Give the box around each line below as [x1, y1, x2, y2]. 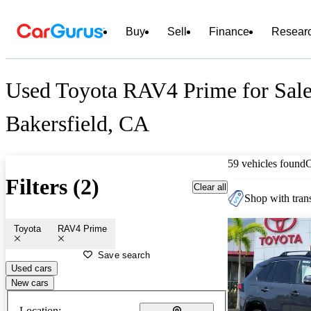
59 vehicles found [228, 157, 305, 169]
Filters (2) [6, 174, 99, 200]
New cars [11, 277, 49, 288]
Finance [209, 26, 249, 37]
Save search [98, 249, 151, 260]
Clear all [194, 181, 226, 192]
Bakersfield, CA [6, 111, 149, 137]
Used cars [11, 262, 52, 274]
